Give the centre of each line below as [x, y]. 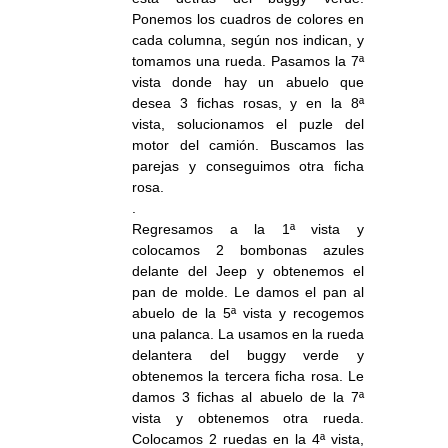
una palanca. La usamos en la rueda [248, 333]
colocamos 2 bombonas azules [248, 249]
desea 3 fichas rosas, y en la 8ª [248, 102]
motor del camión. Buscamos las [248, 144]
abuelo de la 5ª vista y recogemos [248, 312]
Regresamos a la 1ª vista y [248, 228]
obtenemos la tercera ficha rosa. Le [248, 375]
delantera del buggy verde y [248, 354]
